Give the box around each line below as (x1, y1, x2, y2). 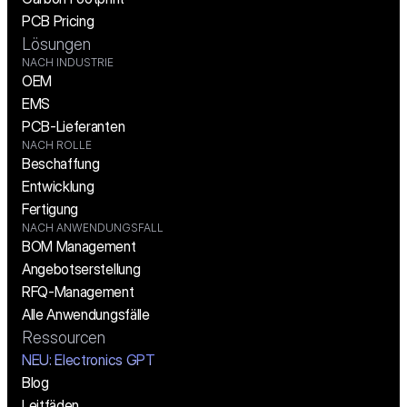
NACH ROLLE (22, 138, 92, 153)
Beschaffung (22, 154, 100, 174)
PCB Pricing (22, 12, 94, 31)
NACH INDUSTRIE (22, 55, 114, 70)
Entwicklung (22, 177, 94, 196)
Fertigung (22, 200, 79, 219)
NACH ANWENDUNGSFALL (22, 221, 164, 235)
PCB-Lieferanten (22, 117, 125, 136)
